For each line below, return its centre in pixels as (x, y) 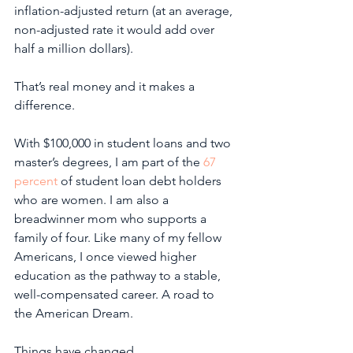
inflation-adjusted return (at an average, (125, 11)
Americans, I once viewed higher (107, 256)
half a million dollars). (75, 48)
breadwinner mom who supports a (112, 219)
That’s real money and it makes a (106, 86)
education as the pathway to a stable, (119, 275)
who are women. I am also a (93, 200)
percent (36, 181)
